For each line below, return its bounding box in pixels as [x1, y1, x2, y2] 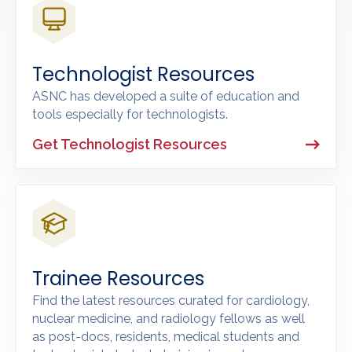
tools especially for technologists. [32, 107, 228, 123]
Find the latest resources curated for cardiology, [32, 293, 310, 309]
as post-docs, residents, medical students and [32, 329, 299, 345]
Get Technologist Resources [32, 136, 227, 153]
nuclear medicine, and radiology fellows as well [32, 311, 305, 327]
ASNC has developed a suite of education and [32, 89, 299, 104]
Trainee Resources [32, 266, 204, 292]
